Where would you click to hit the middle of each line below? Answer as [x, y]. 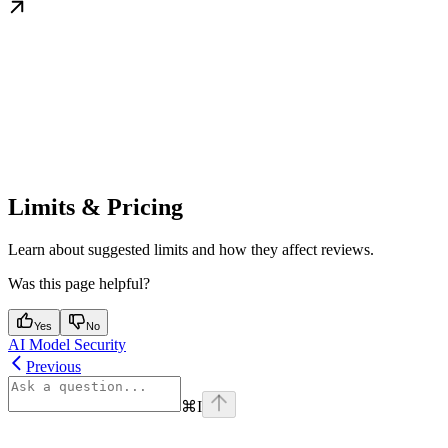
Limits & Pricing [95, 207]
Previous [53, 367]
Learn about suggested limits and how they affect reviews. [191, 250]
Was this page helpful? [79, 284]
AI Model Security [67, 345]
